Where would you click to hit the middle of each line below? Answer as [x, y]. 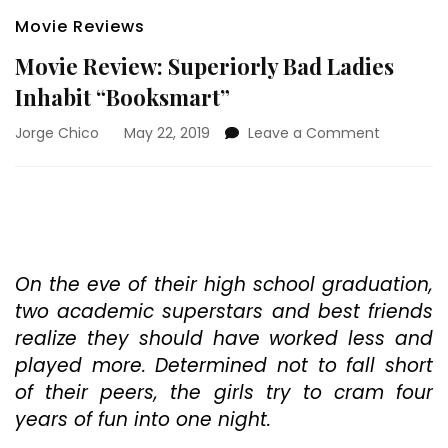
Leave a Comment [314, 133]
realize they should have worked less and [224, 338]
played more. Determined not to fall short [224, 365]
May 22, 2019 [167, 133]
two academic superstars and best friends [224, 311]
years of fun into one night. [143, 419]
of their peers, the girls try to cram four [224, 392]
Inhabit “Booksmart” [122, 97]
